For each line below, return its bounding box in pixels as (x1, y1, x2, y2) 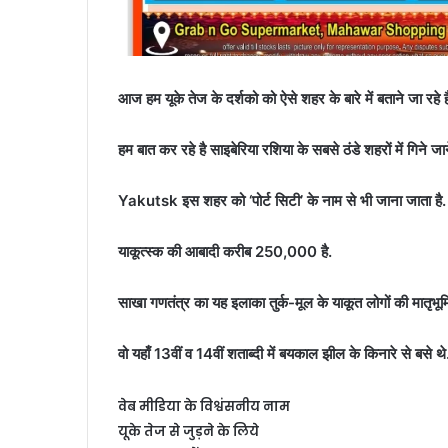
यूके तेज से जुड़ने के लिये (118, 421, 259, 441)
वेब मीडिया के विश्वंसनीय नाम (118, 397, 290, 417)
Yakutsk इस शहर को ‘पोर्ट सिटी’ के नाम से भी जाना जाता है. (118, 191, 446, 211)
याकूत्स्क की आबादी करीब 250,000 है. (118, 242, 332, 262)
